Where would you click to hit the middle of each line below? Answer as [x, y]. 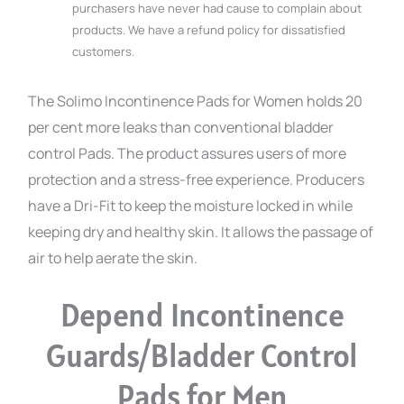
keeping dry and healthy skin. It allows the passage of [201, 232]
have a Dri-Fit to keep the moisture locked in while [191, 206]
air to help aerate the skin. [113, 258]
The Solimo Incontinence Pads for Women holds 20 [196, 101]
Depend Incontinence [202, 316]
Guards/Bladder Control [202, 356]
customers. [104, 51]
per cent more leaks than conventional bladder [181, 128]
